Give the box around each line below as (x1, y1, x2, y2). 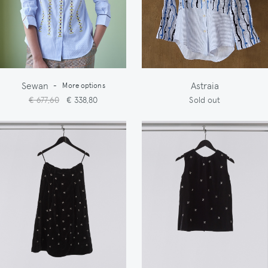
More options (62, 80, 105, 90)
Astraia (190, 78, 219, 92)
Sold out (189, 93, 221, 105)
